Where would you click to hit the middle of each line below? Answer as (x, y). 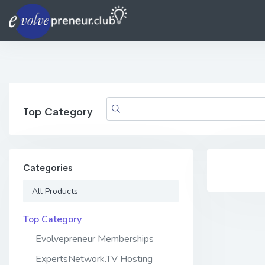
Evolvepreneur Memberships (95, 239)
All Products (55, 191)
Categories (48, 168)
